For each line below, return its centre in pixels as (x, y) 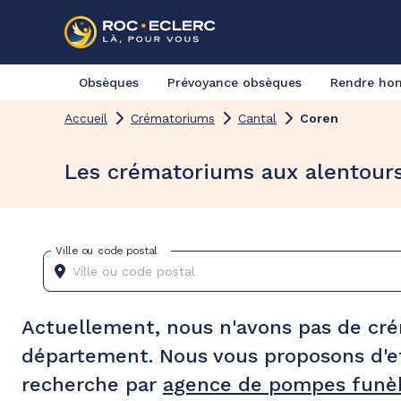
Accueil (86, 118)
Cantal (257, 118)
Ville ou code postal (107, 250)
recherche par (92, 384)
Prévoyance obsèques (235, 82)
